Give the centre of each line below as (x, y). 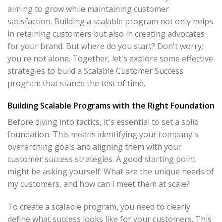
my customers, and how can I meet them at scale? (99, 184)
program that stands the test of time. (76, 83)
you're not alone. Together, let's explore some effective (110, 58)
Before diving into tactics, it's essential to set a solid (103, 122)
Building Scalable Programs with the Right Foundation (111, 106)
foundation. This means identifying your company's (103, 135)
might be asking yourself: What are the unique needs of (111, 172)
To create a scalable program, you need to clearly (99, 207)
